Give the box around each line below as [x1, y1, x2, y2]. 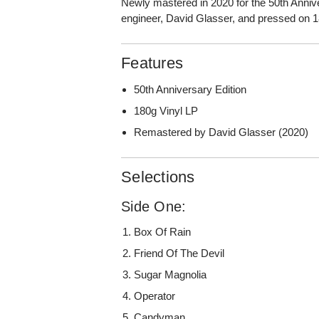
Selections [121, 167, 195, 186]
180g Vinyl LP [134, 104, 199, 117]
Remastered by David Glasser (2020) [134, 125, 309, 138]
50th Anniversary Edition [134, 83, 247, 95]
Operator [134, 289, 176, 302]
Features [121, 53, 184, 72]
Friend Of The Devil [134, 246, 225, 259]
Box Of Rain [134, 225, 192, 238]
